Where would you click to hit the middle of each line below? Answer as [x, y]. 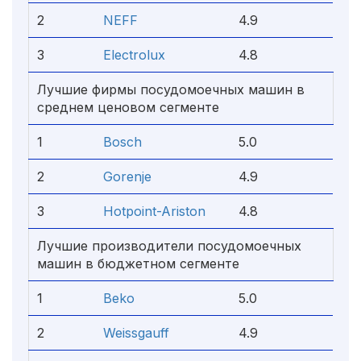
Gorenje [127, 176]
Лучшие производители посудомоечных [169, 246]
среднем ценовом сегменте [128, 107]
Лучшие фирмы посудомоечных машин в [171, 89]
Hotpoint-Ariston [154, 211]
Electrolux [134, 55]
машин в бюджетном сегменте [138, 263]
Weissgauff [136, 333]
